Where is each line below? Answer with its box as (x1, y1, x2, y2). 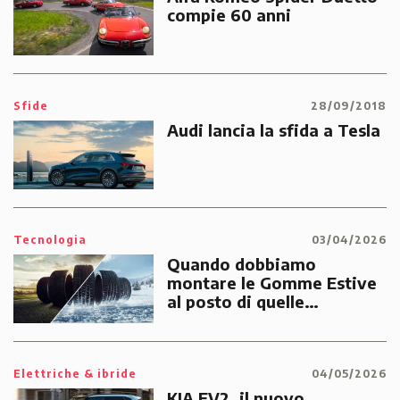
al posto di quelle (166, 290, 304, 312)
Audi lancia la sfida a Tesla (166, 119, 380, 140)
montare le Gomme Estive (166, 271, 377, 293)
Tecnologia (13, 232, 87, 246)
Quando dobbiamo (166, 253, 316, 274)
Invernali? (166, 309, 246, 330)
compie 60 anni (166, 4, 291, 26)
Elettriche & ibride (13, 366, 137, 380)
